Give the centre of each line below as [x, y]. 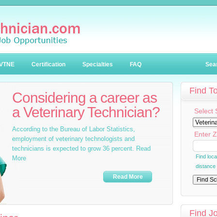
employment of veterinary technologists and [73, 139]
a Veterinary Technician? [86, 112]
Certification [48, 64]
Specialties [98, 64]
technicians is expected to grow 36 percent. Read [81, 148]
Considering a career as [85, 98]
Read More [128, 177]
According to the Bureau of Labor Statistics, [74, 129]
